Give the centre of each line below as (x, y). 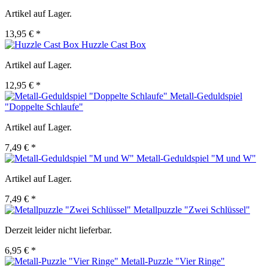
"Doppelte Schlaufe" (44, 107)
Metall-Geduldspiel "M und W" (196, 159)
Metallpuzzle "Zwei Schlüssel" (192, 210)
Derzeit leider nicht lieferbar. (58, 230)
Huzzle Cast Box (114, 45)
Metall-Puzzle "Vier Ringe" (173, 261)
